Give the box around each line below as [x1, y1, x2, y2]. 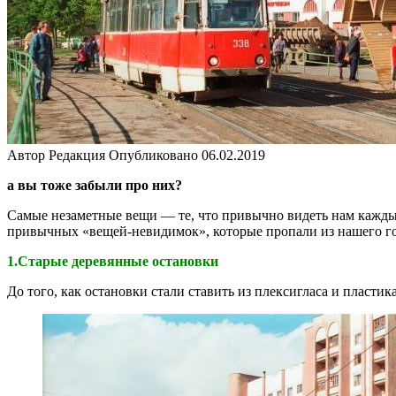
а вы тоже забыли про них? [7, 177, 182, 193]
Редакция [49, 147, 105, 163]
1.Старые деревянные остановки [7, 253, 218, 269]
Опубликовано [109, 147, 198, 163]
